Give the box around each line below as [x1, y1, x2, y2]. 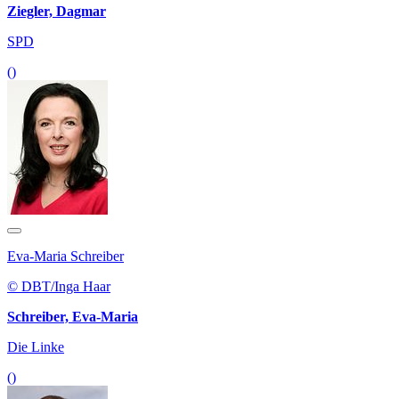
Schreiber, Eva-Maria [7, 309, 138, 325]
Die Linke [7, 339, 64, 355]
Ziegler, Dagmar [7, 4, 106, 20]
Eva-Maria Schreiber [7, 248, 124, 265]
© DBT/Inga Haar [7, 279, 110, 295]
